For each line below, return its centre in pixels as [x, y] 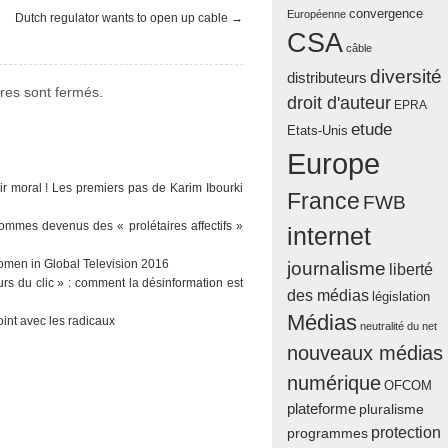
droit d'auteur [339, 103]
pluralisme [391, 410]
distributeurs [327, 78]
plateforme [321, 409]
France [323, 202]
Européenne [316, 14]
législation [401, 297]
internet [329, 236]
